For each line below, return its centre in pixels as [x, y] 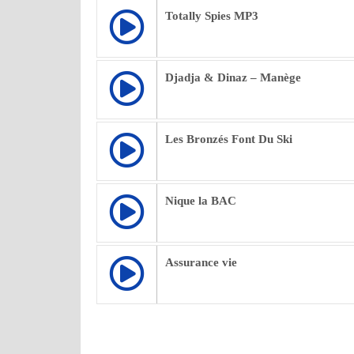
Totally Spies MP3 [212, 16]
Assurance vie [201, 262]
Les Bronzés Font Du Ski [229, 139]
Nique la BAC [201, 201]
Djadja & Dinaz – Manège [233, 77]
